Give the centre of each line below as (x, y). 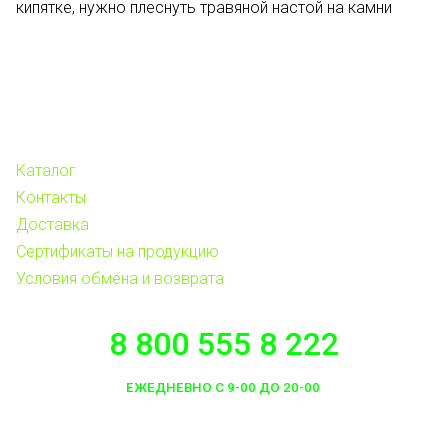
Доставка (52, 224)
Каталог (46, 170)
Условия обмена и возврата (120, 278)
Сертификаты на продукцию (117, 251)
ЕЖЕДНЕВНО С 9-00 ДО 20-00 (224, 387)
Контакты (51, 197)
